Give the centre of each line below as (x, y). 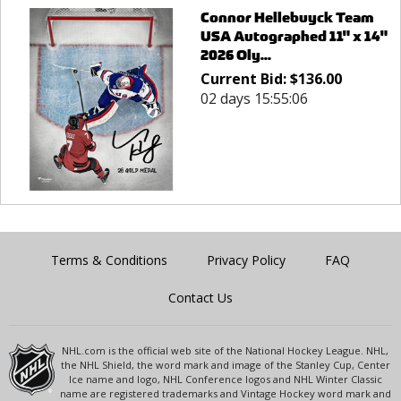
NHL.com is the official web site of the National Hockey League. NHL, (226, 351)
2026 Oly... (235, 55)
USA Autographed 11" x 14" (294, 36)
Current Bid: (245, 78)
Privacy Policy (246, 260)
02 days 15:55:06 (254, 98)
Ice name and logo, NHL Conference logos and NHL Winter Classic (225, 380)
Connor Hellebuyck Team (286, 17)
